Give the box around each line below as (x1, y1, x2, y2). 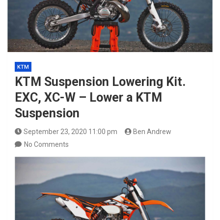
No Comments (24, 140, 69, 148)
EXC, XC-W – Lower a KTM (15, 90, 162, 105)
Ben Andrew (133, 128, 171, 136)
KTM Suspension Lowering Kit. (15, 75, 186, 89)
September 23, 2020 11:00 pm (23, 128, 117, 136)
